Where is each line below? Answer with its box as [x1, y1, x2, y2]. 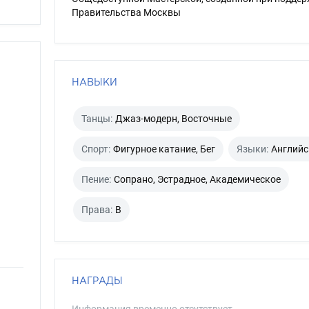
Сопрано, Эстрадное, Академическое [113, 174, 281, 185]
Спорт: [81, 143, 110, 154]
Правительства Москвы [71, 7, 181, 18]
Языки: [236, 143, 268, 154]
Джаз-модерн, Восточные [114, 113, 232, 124]
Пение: [81, 174, 111, 185]
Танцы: [81, 113, 112, 124]
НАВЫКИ [71, 77, 117, 87]
